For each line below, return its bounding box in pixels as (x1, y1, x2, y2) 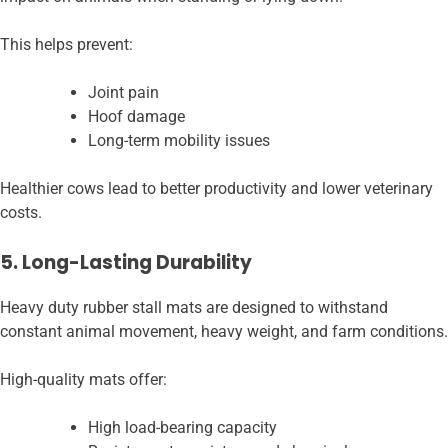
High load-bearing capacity (88, 417, 277, 437)
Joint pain (88, 83, 159, 103)
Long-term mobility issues (88, 131, 270, 151)
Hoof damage (88, 107, 185, 127)
